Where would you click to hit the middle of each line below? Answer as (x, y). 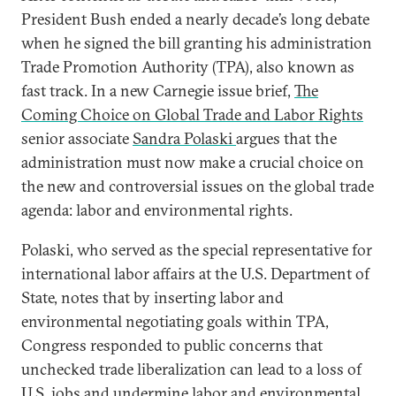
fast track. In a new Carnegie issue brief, (158, 91)
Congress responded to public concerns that (172, 345)
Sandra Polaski (184, 138)
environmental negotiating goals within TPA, (175, 321)
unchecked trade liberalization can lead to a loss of (191, 369)
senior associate (77, 138)
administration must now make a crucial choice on (193, 162)
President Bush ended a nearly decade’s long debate (195, 19)
